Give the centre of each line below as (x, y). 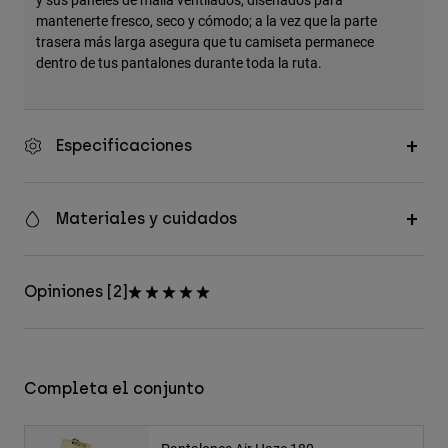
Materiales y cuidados (146, 219)
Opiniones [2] (76, 292)
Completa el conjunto (114, 389)
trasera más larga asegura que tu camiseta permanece (205, 42)
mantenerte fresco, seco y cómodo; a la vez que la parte (206, 21)
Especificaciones (124, 146)
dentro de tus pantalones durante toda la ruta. (179, 63)
